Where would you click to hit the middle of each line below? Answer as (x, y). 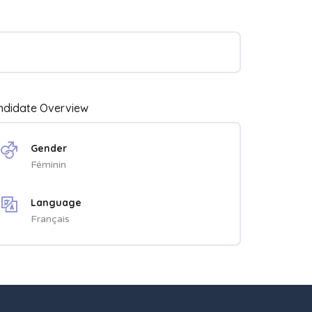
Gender (49, 149)
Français (50, 219)
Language (56, 203)
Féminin (48, 165)
